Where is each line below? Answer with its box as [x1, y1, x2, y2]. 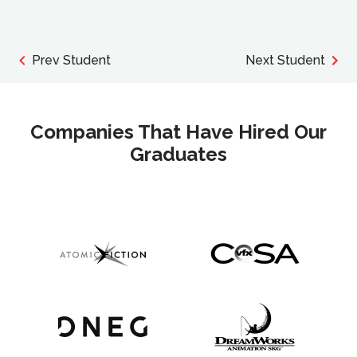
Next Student [245, 52, 325, 68]
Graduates [130, 142, 227, 166]
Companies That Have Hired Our [30, 120, 327, 143]
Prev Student [32, 52, 111, 68]
